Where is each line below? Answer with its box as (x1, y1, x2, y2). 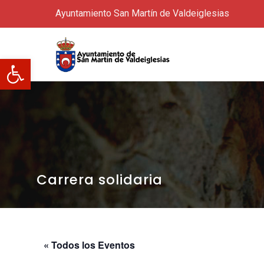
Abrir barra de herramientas (5, 53, 113, 75)
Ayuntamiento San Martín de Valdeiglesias (55, 8, 229, 19)
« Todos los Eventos (44, 238, 136, 252)
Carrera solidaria (37, 170, 163, 189)
